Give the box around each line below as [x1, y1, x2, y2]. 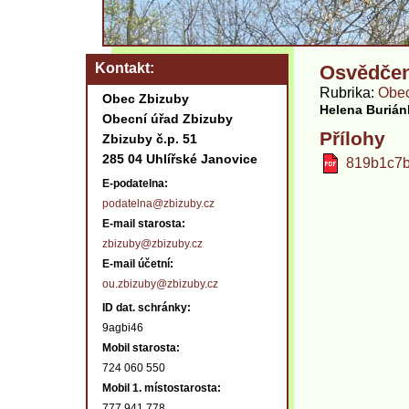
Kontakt [95, 60, 150, 76]
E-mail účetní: [102, 257, 176, 270]
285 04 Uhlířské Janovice [102, 152, 257, 166]
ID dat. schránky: [102, 301, 191, 314]
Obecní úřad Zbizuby [102, 111, 233, 126]
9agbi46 [102, 321, 143, 334]
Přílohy [320, 128, 385, 149]
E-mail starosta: [102, 217, 188, 230]
